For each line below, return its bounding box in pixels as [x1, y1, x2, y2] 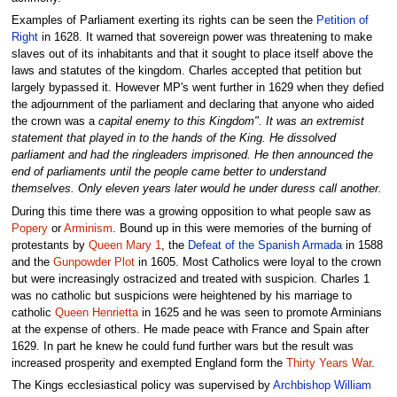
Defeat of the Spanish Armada [187, 238, 342, 252]
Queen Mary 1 [88, 238, 161, 252]
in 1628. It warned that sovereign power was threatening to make [37, 31, 372, 44]
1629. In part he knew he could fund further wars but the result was [11, 339, 354, 353]
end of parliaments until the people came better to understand [11, 166, 326, 179]
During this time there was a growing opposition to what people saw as [11, 205, 371, 218]
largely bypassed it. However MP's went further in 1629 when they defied [11, 82, 384, 95]
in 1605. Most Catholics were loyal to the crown [134, 255, 381, 269]
